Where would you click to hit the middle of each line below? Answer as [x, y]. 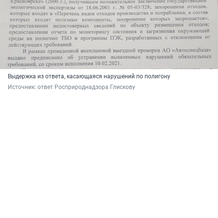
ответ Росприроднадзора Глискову [86, 87]
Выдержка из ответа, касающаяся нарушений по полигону [89, 76]
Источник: [23, 87]
